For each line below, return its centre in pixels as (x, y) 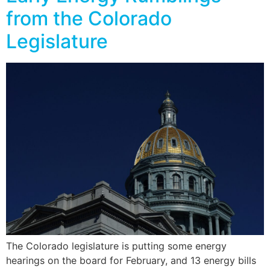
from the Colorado (89, 19)
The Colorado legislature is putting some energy (116, 246)
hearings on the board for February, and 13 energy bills (131, 260)
